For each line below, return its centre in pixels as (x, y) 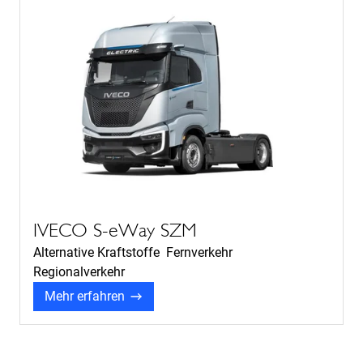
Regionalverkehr (79, 272)
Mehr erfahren (85, 297)
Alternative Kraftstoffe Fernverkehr (135, 253)
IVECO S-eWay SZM (115, 231)
